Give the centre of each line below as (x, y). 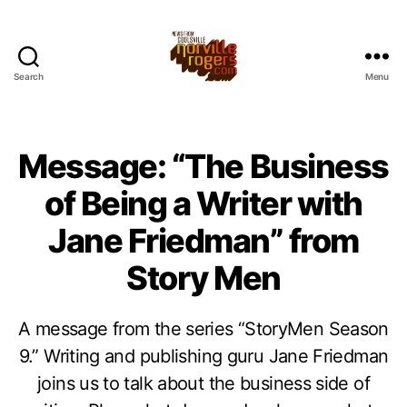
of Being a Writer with (203, 203)
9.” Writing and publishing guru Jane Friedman (203, 356)
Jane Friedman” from (203, 241)
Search (29, 76)
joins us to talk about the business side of (203, 383)
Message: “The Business (203, 166)
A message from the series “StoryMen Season (203, 329)
